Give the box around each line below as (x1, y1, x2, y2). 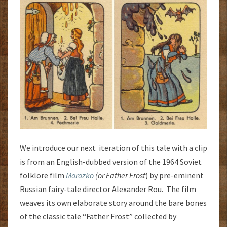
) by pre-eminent (145, 170, 204, 180)
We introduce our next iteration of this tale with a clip (20, 142, 207, 153)
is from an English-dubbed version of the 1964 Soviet (20, 156, 202, 167)
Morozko (66, 170, 94, 180)
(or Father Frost (94, 170, 145, 180)
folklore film (20, 170, 66, 180)
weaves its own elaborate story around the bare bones (20, 197, 207, 208)
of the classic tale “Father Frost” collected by (20, 211, 176, 221)
